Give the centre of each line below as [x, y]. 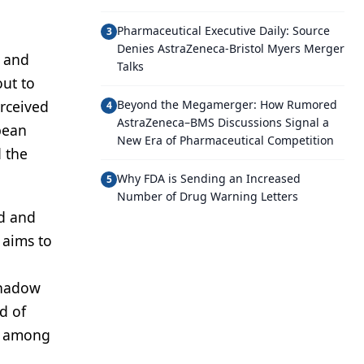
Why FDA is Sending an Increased [209, 178]
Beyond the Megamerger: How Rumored [227, 104]
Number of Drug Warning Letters [208, 196]
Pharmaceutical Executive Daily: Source [223, 30]
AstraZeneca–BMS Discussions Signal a [223, 122]
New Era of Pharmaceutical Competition [225, 140]
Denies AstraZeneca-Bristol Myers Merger [231, 48]
